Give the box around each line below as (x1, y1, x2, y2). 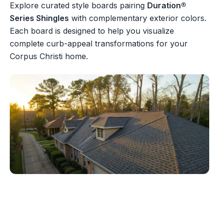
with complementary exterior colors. (69, 13, 206, 23)
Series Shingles (10, 13, 69, 23)
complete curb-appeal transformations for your (10, 39, 188, 48)
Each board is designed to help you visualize (10, 26, 174, 36)
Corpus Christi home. (10, 51, 88, 61)
